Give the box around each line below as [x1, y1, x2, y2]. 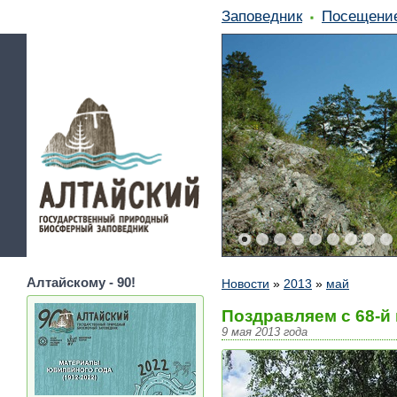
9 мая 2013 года [222, 326, 307, 339]
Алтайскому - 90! [27, 275, 136, 290]
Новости [222, 276, 269, 291]
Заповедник [222, 8, 302, 24]
